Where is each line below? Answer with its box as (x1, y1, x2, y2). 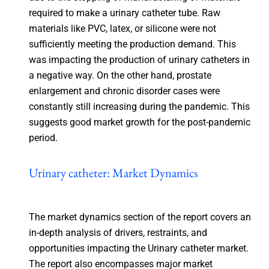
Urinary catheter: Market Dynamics (28, 164, 198, 181)
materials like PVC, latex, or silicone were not (28, 22, 216, 34)
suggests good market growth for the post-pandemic (28, 116, 250, 128)
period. (28, 131, 58, 144)
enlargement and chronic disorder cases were (28, 85, 220, 97)
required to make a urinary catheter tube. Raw (28, 7, 220, 19)
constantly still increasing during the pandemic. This (28, 100, 250, 112)
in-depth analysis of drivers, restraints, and (28, 226, 207, 238)
